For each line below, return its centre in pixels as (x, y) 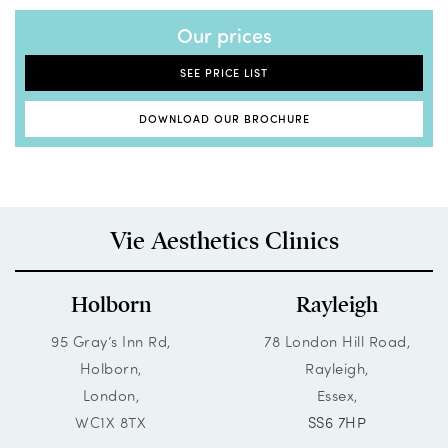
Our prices (224, 35)
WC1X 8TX (111, 422)
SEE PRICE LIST (224, 73)
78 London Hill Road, (337, 341)
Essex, (337, 395)
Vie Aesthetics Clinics (224, 241)
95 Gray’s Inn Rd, (111, 341)
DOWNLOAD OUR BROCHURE (224, 119)
